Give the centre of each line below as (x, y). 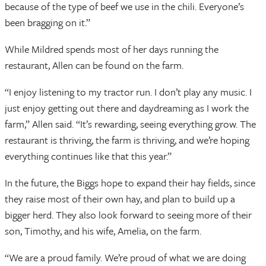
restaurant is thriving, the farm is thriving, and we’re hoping (127, 140)
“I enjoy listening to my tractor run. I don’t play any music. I (128, 92)
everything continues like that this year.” (88, 156)
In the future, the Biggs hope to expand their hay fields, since (130, 183)
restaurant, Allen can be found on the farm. (94, 65)
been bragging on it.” (47, 23)
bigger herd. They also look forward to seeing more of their (128, 215)
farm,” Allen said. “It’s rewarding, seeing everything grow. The (130, 124)
